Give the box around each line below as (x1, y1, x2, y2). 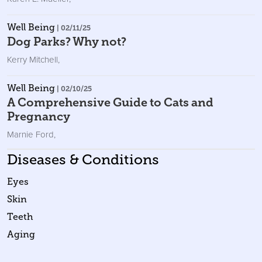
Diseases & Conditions (7, 151, 159, 167)
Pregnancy (7, 109, 70, 123)
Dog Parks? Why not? (7, 35, 126, 48)
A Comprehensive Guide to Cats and (7, 95, 213, 109)
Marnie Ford (7, 127, 54, 140)
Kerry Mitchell (7, 53, 58, 65)
